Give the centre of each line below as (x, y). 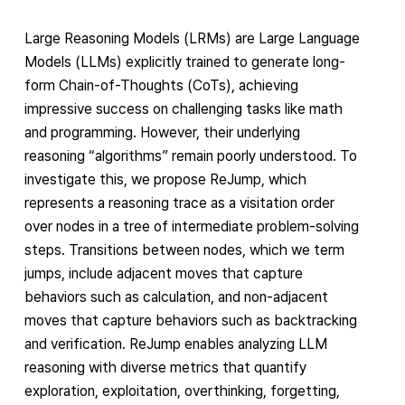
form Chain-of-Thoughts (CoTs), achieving (161, 85)
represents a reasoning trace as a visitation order (179, 202)
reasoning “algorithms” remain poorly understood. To (190, 155)
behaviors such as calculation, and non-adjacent (176, 297)
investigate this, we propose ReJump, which (165, 179)
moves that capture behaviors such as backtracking (190, 320)
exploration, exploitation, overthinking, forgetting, (182, 391)
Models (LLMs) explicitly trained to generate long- (184, 61)
